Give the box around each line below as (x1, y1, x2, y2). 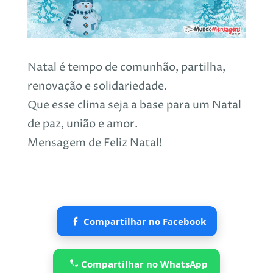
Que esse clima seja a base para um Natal (27, 98, 241, 113)
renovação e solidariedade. (27, 79, 167, 94)
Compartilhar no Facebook (83, 215, 206, 228)
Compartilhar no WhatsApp (81, 258, 208, 271)
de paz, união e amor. (27, 117, 138, 132)
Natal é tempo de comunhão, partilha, (27, 60, 225, 75)
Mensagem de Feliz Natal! (27, 136, 163, 151)
